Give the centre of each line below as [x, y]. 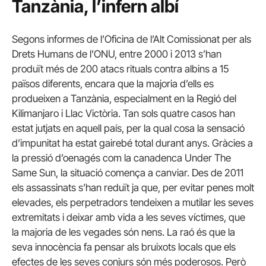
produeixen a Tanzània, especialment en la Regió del [124, 98]
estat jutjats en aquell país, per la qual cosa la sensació [128, 128]
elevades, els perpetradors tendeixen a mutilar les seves [133, 202]
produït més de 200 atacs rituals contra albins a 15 [120, 69]
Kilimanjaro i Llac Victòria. [66, 113]
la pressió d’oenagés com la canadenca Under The [121, 158]
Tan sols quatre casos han [179, 113]
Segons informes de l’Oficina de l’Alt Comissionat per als [132, 39]
